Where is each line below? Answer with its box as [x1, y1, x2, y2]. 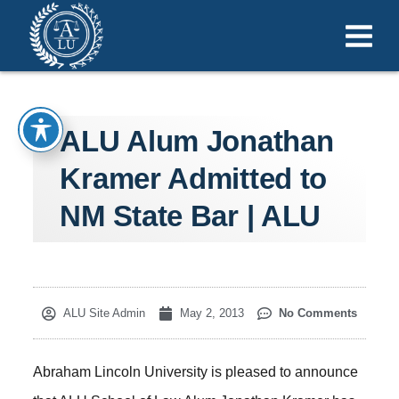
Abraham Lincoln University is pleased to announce [33, 364, 359, 379]
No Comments [279, 306, 357, 320]
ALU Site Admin [63, 306, 145, 320]
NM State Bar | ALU [60, 199, 322, 232]
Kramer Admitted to [60, 162, 328, 195]
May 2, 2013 [180, 306, 244, 320]
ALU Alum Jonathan [60, 125, 334, 158]
